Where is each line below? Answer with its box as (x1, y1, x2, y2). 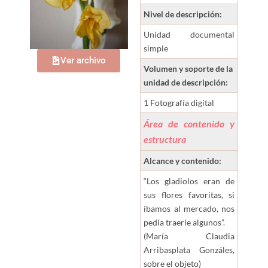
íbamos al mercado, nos (144, 203, 235, 214)
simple (144, 43, 169, 54)
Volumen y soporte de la (144, 63, 233, 74)
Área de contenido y (144, 118, 235, 130)
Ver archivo (60, 54, 106, 66)
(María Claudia (144, 231, 235, 242)
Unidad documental (144, 29, 235, 40)
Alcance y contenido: (144, 156, 222, 166)
